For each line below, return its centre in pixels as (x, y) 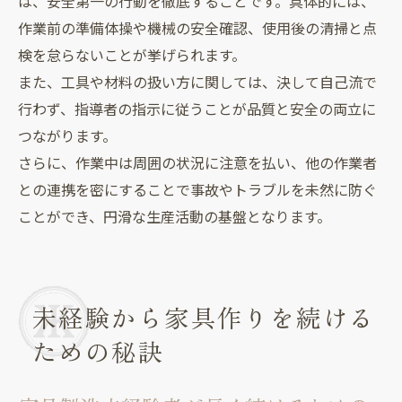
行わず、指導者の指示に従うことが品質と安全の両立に (197, 109)
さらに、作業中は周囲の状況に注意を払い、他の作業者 (197, 163)
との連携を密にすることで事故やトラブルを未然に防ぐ (197, 190)
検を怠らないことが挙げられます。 (132, 56)
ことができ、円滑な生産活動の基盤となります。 (175, 217)
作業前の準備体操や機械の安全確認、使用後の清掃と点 (197, 29)
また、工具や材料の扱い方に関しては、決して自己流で (197, 83)
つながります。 (67, 136)
